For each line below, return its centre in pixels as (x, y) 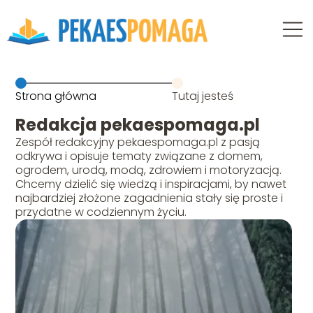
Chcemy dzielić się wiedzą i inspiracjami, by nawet (151, 184)
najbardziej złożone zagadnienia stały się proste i (150, 198)
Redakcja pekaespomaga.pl (138, 125)
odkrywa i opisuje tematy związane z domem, (139, 156)
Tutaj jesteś (203, 96)
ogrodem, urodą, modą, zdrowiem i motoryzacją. (149, 170)
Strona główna (56, 96)
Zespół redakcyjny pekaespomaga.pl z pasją (138, 143)
